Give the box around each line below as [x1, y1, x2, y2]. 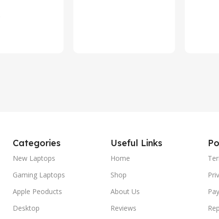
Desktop [13, 203, 40, 213]
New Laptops [13, 153, 55, 163]
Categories [13, 137, 61, 149]
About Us [110, 186, 140, 196]
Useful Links [110, 137, 162, 149]
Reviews [110, 203, 136, 213]
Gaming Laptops [13, 170, 65, 179]
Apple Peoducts [13, 186, 62, 196]
